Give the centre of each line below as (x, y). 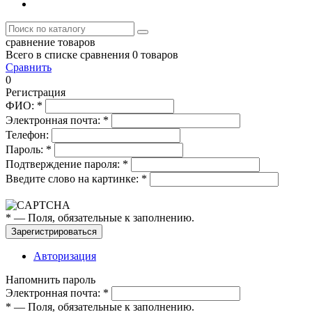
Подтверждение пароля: (64, 164)
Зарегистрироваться (54, 232)
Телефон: (29, 135)
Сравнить (29, 67)
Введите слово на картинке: (73, 179)
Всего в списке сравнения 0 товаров (92, 55)
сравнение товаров (50, 42)
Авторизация (65, 256)
